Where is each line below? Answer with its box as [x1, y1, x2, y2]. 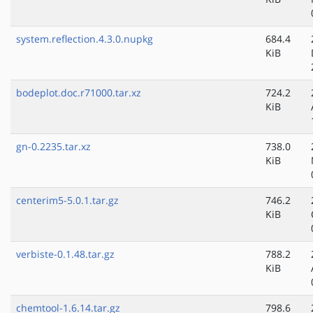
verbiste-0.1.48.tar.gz [16, 247, 115, 261]
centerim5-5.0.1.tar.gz [16, 194, 119, 208]
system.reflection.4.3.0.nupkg [16, 32, 153, 46]
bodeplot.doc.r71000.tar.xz [16, 86, 141, 100]
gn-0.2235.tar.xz [16, 140, 91, 154]
